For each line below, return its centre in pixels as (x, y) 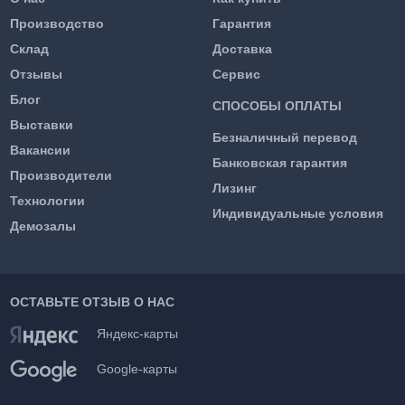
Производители (61, 175)
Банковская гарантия (279, 162)
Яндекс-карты (137, 333)
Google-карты (137, 368)
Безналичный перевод (284, 137)
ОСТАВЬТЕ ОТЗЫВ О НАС (92, 301)
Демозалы (42, 226)
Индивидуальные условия (297, 213)
